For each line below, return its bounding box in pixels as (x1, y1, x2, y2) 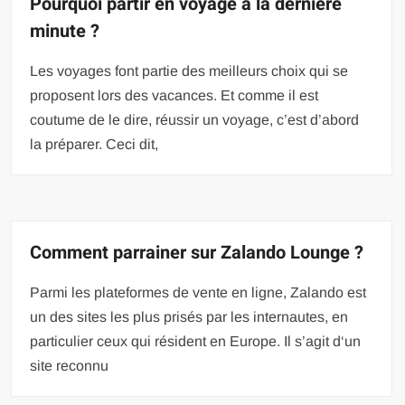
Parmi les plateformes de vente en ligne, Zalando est (30, 285, 367, 301)
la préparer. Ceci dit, (30, 137, 159, 153)
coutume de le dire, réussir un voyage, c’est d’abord (30, 112, 360, 128)
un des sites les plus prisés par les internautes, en (30, 309, 349, 325)
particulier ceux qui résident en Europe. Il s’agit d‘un (30, 334, 362, 350)
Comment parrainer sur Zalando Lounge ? (30, 240, 364, 267)
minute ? (30, 18, 100, 45)
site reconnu (30, 358, 109, 374)
